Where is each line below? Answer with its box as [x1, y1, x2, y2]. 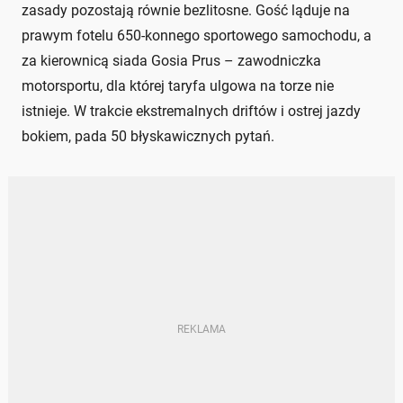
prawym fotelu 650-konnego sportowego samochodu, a [22, 26, 372, 44]
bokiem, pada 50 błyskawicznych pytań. [22, 127, 274, 145]
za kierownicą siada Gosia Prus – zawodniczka [22, 51, 321, 69]
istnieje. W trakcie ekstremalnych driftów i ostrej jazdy [22, 102, 361, 120]
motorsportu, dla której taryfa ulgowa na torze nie [22, 76, 334, 94]
